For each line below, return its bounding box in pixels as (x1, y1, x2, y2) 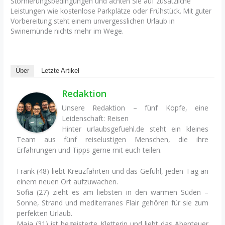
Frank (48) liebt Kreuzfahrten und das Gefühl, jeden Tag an (17, 166, 208, 176)
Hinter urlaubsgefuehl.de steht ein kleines (62, 124, 208, 134)
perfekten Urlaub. (17, 208, 73, 218)
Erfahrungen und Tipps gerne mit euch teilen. (17, 145, 162, 155)
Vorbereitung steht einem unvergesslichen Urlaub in (11, 16, 175, 26)
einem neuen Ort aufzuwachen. (17, 177, 119, 187)
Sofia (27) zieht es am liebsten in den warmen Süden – (17, 187, 208, 197)
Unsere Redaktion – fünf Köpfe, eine (62, 103, 208, 113)
